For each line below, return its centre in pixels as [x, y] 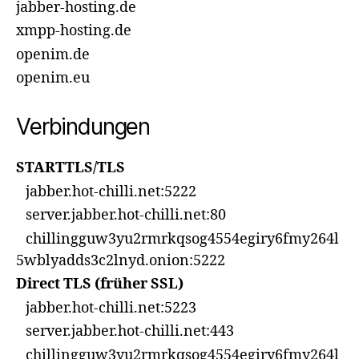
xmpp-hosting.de [74, 31]
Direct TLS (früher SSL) [100, 284]
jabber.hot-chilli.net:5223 [106, 308]
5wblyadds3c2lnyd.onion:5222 [121, 260]
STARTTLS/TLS [71, 168]
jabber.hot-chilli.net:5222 [106, 192]
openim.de [53, 54]
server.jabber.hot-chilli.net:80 [121, 215]
